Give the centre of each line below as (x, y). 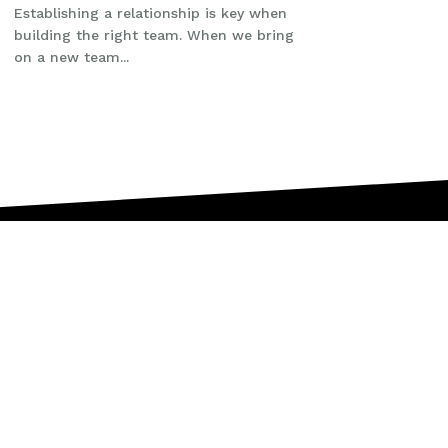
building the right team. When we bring (153, 34)
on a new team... (71, 56)
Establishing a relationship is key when (150, 12)
